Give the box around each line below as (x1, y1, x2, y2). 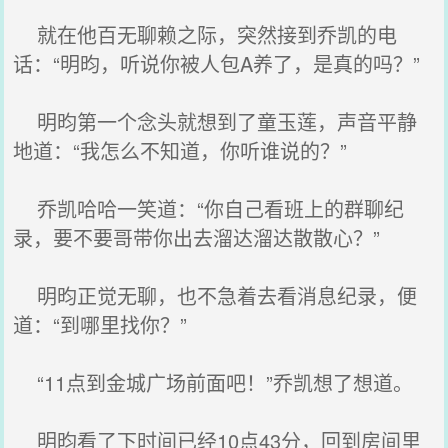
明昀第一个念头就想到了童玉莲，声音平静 (13, 107, 418, 136)
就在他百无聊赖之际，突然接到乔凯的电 (13, 20, 398, 49)
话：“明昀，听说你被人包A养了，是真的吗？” (13, 49, 421, 78)
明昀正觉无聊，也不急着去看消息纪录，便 (13, 281, 418, 310)
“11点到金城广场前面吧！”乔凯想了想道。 (13, 368, 414, 397)
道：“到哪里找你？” (13, 310, 188, 339)
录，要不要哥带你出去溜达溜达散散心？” (13, 223, 381, 252)
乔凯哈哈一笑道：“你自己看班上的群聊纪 (13, 194, 405, 223)
